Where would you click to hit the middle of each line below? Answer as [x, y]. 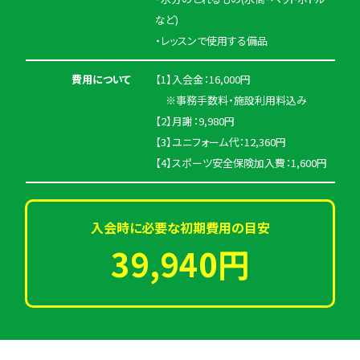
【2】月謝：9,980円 [194, 121]
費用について [101, 79]
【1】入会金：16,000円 [202, 79]
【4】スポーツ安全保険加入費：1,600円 [241, 162]
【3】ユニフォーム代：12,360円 [220, 141]
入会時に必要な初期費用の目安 [180, 227]
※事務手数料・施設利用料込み [231, 100]
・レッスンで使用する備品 [211, 40]
